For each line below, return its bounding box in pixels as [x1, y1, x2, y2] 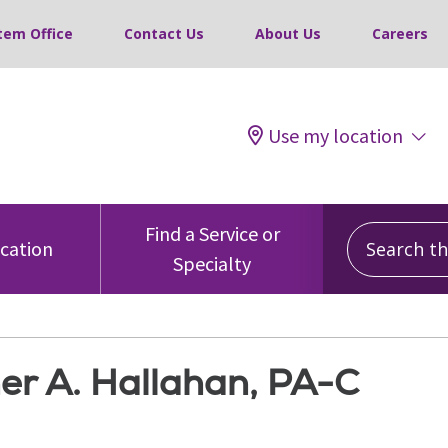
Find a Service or [144, 221, 280, 246]
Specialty [173, 251, 251, 276]
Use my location [268, 123, 403, 148]
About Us [255, 24, 321, 43]
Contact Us [124, 24, 204, 43]
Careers [372, 24, 428, 43]
